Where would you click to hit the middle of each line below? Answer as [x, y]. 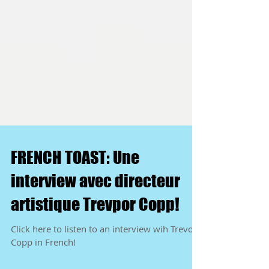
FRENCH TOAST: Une [75, 187]
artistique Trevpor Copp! [95, 234]
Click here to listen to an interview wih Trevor [104, 259]
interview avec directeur [95, 211]
